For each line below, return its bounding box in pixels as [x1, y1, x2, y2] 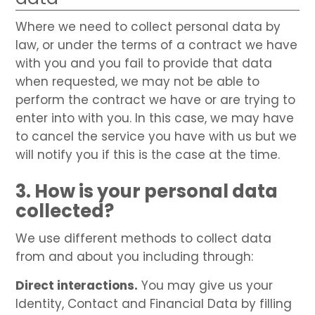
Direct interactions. [15, 276, 139, 294]
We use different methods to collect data [15, 229, 272, 247]
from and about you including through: [15, 247, 254, 265]
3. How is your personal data [15, 178, 278, 204]
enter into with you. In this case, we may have [15, 109, 295, 127]
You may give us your [138, 276, 274, 294]
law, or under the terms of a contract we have [15, 36, 298, 53]
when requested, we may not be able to [15, 72, 260, 90]
